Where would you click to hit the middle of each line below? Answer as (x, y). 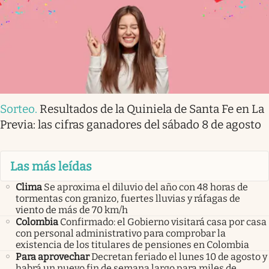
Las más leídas (51, 166)
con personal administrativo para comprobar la (121, 233)
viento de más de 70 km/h (72, 210)
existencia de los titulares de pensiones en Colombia (132, 244)
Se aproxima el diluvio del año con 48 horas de (146, 187)
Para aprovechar (53, 256)
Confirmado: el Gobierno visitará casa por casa (163, 222)
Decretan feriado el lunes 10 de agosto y (179, 256)
